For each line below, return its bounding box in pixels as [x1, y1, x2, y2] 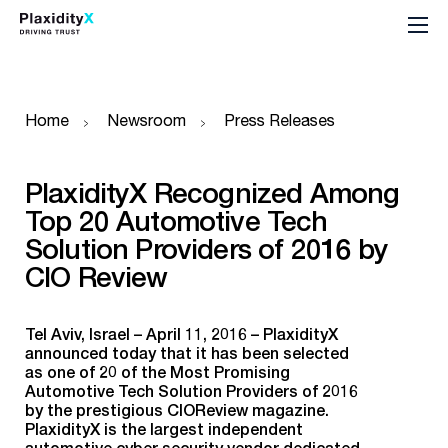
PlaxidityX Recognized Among [25, 176, 400, 209]
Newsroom [107, 111, 186, 129]
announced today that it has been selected [25, 343, 349, 362]
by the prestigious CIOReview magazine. [25, 400, 329, 419]
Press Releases [224, 111, 335, 129]
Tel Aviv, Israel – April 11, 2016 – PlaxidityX [25, 324, 338, 343]
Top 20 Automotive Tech [25, 204, 328, 237]
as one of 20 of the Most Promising [25, 362, 290, 381]
